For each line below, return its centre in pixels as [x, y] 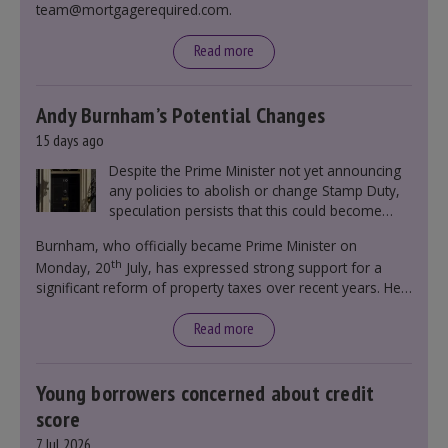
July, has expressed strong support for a [252, 267]
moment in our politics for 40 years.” [153, 327]
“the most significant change [273, 307]
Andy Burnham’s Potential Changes [181, 115]
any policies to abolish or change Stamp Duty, [254, 190]
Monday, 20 [73, 267]
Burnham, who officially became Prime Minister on [196, 245]
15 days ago [70, 140]
